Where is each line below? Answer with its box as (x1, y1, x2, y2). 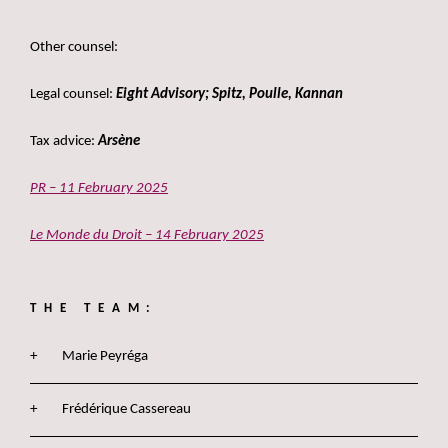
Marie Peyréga (62, 348, 148, 364)
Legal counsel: (30, 86, 116, 102)
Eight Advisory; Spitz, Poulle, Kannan (116, 86, 343, 102)
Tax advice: (30, 133, 98, 149)
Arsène (98, 133, 140, 149)
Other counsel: (30, 39, 118, 55)
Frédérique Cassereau (62, 401, 191, 417)
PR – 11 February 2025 (30, 180, 168, 196)
